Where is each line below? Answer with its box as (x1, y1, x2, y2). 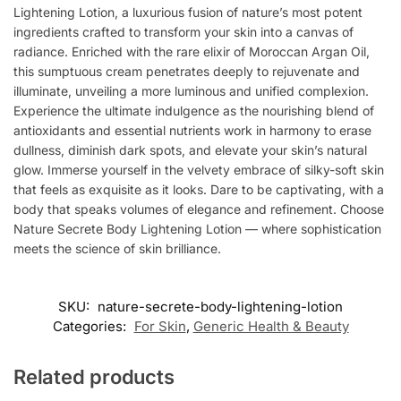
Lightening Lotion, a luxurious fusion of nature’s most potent (13, 4, 363, 20)
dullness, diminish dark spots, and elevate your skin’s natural (13, 141, 367, 158)
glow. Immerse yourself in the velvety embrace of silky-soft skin (13, 161, 384, 177)
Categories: (52, 318, 130, 336)
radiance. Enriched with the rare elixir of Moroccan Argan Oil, (13, 43, 370, 59)
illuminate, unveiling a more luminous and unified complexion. (13, 82, 369, 98)
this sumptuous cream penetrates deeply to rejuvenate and (13, 63, 360, 79)
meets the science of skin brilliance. (13, 240, 221, 256)
